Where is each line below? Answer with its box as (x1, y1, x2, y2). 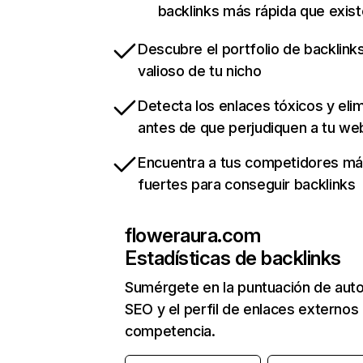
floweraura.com (125, 224, 261, 248)
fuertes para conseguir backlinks (138, 176, 356, 194)
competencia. (125, 322, 216, 340)
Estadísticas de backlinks (125, 246, 341, 271)
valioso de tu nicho (138, 62, 262, 80)
